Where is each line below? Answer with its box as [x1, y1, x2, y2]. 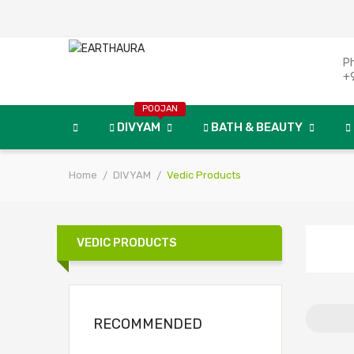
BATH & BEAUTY [211, 120, 303, 134]
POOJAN [142, 104, 178, 114]
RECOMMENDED [93, 315, 202, 333]
